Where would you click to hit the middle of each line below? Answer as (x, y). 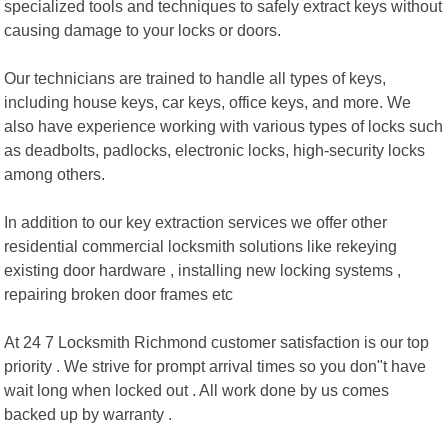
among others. (55, 173)
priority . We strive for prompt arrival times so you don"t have (215, 365)
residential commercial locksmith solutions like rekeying (201, 245)
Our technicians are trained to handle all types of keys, (195, 77)
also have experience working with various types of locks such (224, 125)
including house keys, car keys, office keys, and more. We (208, 101)
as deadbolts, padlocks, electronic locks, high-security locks (215, 149)
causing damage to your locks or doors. (143, 29)
